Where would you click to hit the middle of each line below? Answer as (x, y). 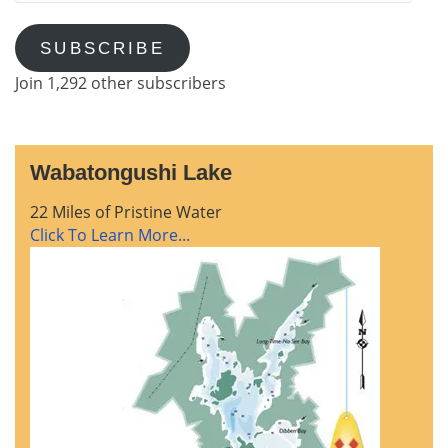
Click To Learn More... (110, 234)
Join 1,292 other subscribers (120, 82)
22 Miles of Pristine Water (126, 211)
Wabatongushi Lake (131, 172)
